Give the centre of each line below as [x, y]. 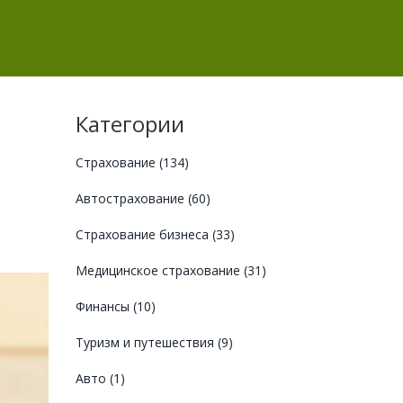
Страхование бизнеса [143, 234]
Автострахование [131, 198]
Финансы [104, 306]
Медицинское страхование [159, 270]
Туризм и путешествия [146, 342]
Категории [130, 124]
